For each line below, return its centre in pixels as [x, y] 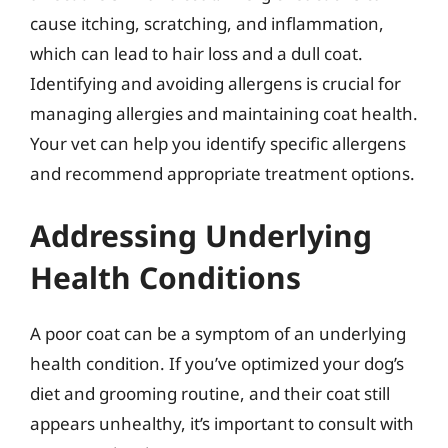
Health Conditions [165, 277]
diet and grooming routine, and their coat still [210, 393]
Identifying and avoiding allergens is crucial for [215, 83]
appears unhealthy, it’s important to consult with [222, 423]
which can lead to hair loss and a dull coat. [196, 53]
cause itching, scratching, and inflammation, [207, 23]
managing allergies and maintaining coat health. [224, 113]
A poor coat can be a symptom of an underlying [218, 333]
